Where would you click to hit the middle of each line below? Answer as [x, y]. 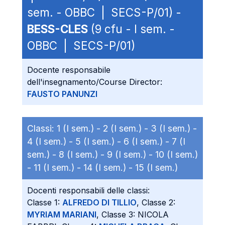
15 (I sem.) [156, 167]
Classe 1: [45, 202]
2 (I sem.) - [127, 128]
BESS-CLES [58, 29]
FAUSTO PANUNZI [62, 94]
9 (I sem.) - [131, 154]
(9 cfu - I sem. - [131, 29]
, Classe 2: [156, 202]
